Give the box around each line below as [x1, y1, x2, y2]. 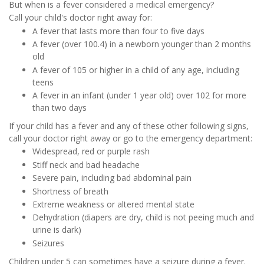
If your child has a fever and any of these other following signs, [9, 120, 249, 132]
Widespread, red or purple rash [32, 146, 150, 157]
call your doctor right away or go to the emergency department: [9, 133, 252, 144]
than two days [32, 102, 87, 114]
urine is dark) [32, 224, 81, 236]
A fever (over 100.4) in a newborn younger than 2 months [32, 38, 251, 50]
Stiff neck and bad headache [32, 159, 140, 170]
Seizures [32, 237, 64, 249]
